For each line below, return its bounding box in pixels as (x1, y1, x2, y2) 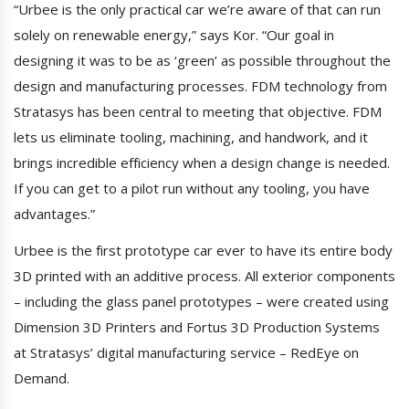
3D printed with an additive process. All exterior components (14, 267, 395, 286)
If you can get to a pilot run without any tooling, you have (14, 179, 370, 198)
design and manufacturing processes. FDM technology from (14, 77, 387, 96)
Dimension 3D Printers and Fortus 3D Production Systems (14, 318, 380, 337)
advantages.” (14, 204, 95, 224)
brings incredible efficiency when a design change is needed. (14, 153, 390, 173)
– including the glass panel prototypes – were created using (14, 292, 389, 311)
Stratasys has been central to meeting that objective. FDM (14, 102, 382, 121)
